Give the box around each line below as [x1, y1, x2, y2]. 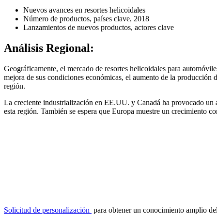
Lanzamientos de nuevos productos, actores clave [23, 23, 174, 31]
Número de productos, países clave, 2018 [23, 15, 149, 23]
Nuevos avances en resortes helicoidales [23, 6, 145, 14]
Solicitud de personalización [4, 205, 92, 214]
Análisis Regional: [4, 41, 94, 54]
